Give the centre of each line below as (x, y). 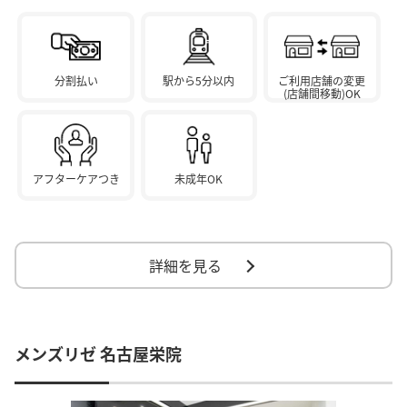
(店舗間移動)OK (322, 94)
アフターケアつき (76, 179)
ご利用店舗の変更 (322, 81)
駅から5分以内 (199, 81)
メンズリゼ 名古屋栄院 (98, 354)
